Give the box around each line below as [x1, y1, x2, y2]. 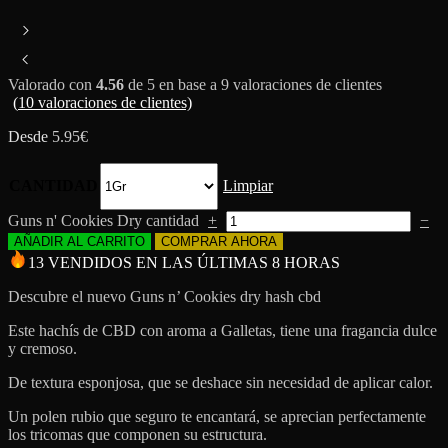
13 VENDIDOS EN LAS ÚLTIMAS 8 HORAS [28, 253, 340, 271]
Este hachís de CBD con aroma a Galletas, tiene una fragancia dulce [8, 321, 437, 339]
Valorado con [8, 75, 96, 93]
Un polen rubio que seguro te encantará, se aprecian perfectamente [8, 407, 426, 425]
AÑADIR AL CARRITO [14, 233, 145, 249]
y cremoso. [8, 339, 77, 357]
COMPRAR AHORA [161, 233, 277, 249]
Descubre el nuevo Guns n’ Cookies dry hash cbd [8, 287, 321, 305]
